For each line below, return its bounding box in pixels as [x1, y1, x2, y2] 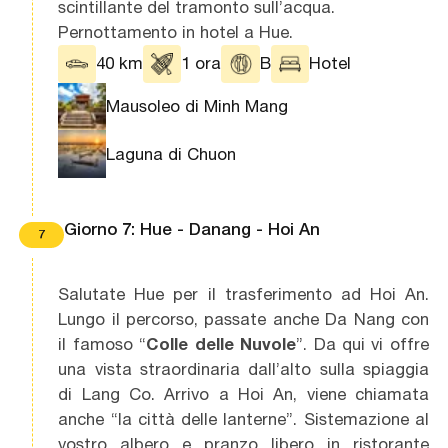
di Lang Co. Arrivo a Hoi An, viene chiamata [58, 383, 429, 404]
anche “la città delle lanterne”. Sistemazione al [58, 408, 429, 429]
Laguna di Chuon [106, 143, 237, 164]
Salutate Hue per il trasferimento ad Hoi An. [58, 283, 429, 304]
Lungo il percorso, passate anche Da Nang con [58, 308, 429, 329]
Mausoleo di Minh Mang [106, 96, 289, 117]
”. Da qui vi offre [296, 333, 429, 354]
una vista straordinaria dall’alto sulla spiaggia [58, 358, 429, 379]
